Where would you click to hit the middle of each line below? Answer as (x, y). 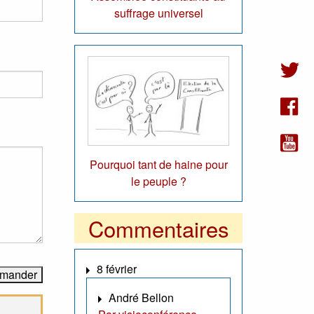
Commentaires (158, 228)
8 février (117, 269)
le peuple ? (158, 182)
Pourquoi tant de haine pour (158, 165)
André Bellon (141, 298)
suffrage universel (158, 13)
